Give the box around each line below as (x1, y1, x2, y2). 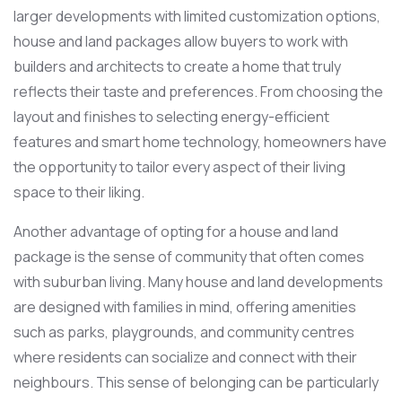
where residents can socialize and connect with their (13, 346, 357, 367)
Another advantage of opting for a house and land (13, 221, 338, 241)
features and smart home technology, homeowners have (13, 131, 387, 152)
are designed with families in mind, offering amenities (13, 296, 356, 317)
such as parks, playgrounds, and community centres (13, 321, 354, 342)
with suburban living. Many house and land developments (13, 271, 383, 292)
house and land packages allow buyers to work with (13, 31, 348, 51)
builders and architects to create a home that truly (13, 56, 341, 76)
